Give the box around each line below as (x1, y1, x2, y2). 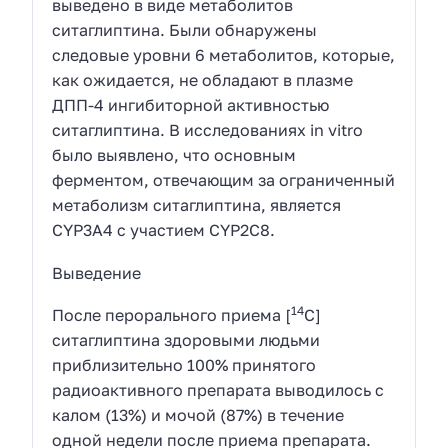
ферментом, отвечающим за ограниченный (52, 169, 396, 190)
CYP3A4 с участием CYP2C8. (52, 219, 276, 240)
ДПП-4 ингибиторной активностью (52, 94, 330, 115)
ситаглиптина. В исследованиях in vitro (52, 119, 364, 140)
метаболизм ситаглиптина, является (52, 194, 342, 215)
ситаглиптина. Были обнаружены (52, 19, 318, 40)
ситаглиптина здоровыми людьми (52, 330, 321, 351)
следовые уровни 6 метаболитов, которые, (52, 44, 396, 65)
